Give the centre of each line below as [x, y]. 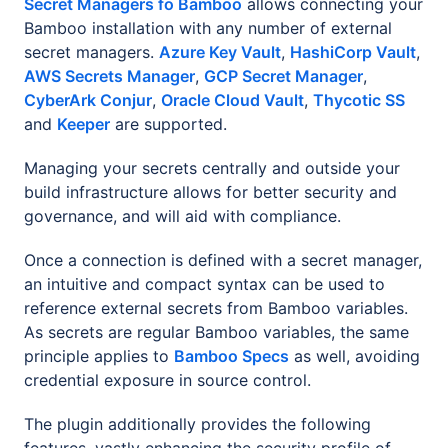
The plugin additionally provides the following [197, 423]
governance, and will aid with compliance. [182, 215]
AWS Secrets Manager [109, 75]
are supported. [168, 123]
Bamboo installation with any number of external [208, 27]
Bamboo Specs [231, 355]
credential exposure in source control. [167, 379]
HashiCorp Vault [353, 51]
